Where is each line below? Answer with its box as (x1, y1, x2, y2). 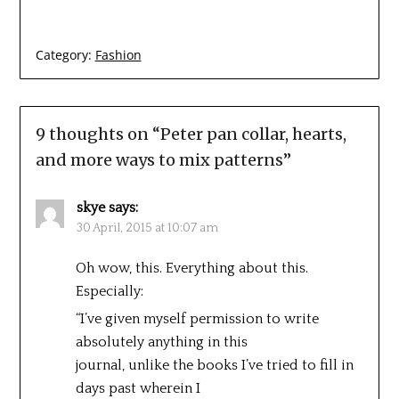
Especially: (75, 282, 143, 299)
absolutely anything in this (75, 333, 248, 350)
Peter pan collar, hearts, (159, 123, 346, 144)
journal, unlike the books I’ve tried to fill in (75, 356, 354, 373)
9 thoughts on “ (35, 123, 160, 144)
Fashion (94, 45, 142, 63)
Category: (35, 45, 92, 63)
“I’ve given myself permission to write (75, 310, 319, 327)
